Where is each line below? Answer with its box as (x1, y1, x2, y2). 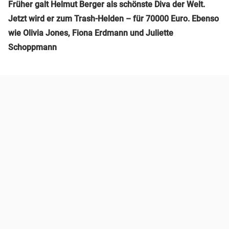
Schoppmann (8, 42, 57, 52)
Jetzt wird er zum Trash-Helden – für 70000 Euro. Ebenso (8, 13, 219, 24)
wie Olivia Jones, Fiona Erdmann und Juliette (8, 28, 173, 38)
